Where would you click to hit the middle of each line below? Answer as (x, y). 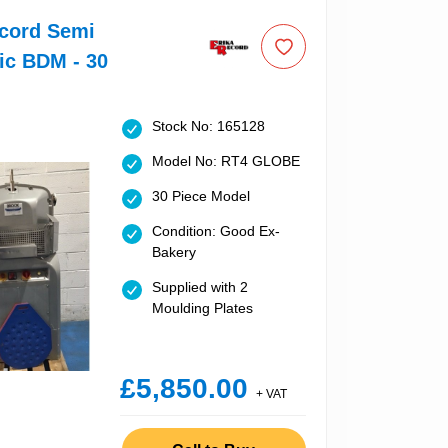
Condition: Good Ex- (215, 231)
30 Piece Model (200, 196)
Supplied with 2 (199, 287)
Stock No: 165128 (208, 126)
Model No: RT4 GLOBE (225, 161)
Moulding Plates (202, 308)
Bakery (173, 252)
